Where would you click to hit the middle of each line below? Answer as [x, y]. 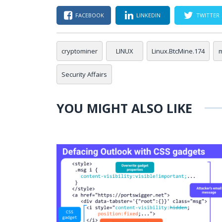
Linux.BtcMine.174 [178, 51]
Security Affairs [84, 74]
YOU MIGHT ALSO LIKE [124, 108]
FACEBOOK [89, 15]
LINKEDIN [148, 15]
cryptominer [80, 51]
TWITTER [208, 15]
